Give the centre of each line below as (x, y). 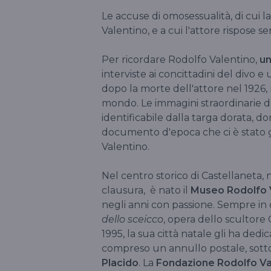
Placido (120, 263)
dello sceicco (132, 219)
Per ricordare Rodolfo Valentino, (181, 59)
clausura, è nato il (146, 190)
